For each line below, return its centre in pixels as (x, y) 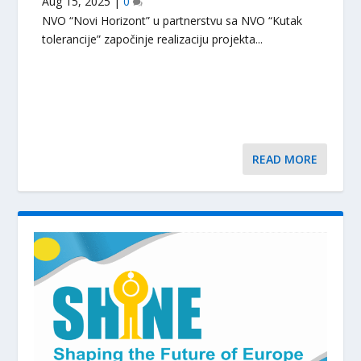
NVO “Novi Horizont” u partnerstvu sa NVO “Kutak (172, 21)
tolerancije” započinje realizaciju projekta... (153, 39)
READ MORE (284, 160)
